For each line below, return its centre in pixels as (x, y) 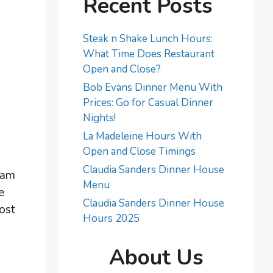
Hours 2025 (111, 218)
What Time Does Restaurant (149, 54)
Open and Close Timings (139, 151)
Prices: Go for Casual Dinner (148, 103)
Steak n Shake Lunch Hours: (148, 39)
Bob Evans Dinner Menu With (153, 87)
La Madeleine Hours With (142, 136)
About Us (156, 257)
